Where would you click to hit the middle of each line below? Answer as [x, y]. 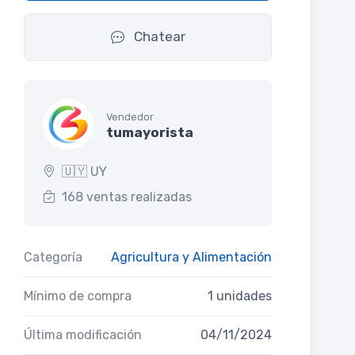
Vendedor [130, 116]
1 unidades [240, 296]
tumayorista [150, 132]
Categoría [53, 258]
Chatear [158, 37]
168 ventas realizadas [127, 197]
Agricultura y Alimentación [191, 258]
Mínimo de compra [78, 296]
